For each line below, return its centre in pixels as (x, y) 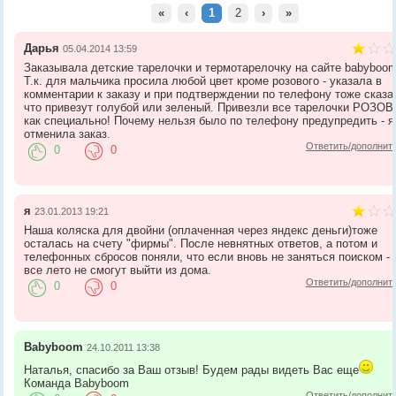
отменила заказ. (68, 133)
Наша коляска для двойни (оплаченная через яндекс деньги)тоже (201, 230)
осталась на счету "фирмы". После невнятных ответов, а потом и (201, 243)
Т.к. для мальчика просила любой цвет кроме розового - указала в (203, 80)
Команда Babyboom (77, 383)
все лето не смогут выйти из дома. (118, 270)
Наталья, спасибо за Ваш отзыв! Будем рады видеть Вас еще (192, 369)
